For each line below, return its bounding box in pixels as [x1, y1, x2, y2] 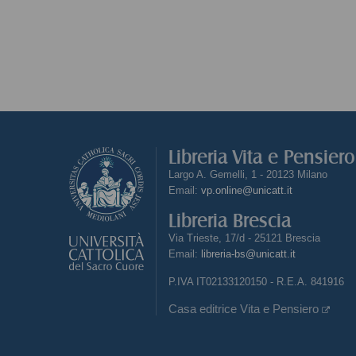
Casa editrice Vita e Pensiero [168, 302, 322, 315]
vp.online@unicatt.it [201, 184, 292, 196]
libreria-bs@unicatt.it [201, 248, 296, 260]
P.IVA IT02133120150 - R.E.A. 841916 [168, 276, 344, 288]
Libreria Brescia [168, 210, 291, 231]
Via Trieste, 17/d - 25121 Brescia [168, 232, 320, 244]
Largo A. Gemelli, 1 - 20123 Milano [168, 168, 327, 180]
